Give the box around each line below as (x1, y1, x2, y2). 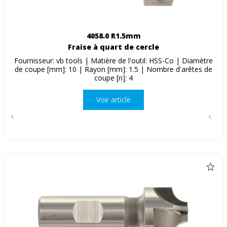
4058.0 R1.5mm (86, 30, 141, 41)
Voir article (96, 95, 131, 105)
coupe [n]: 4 (94, 72, 133, 83)
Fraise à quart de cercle (68, 42, 159, 52)
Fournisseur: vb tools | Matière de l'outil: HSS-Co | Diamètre (14, 55, 213, 65)
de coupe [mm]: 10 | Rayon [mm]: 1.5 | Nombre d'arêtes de (15, 64, 212, 74)
